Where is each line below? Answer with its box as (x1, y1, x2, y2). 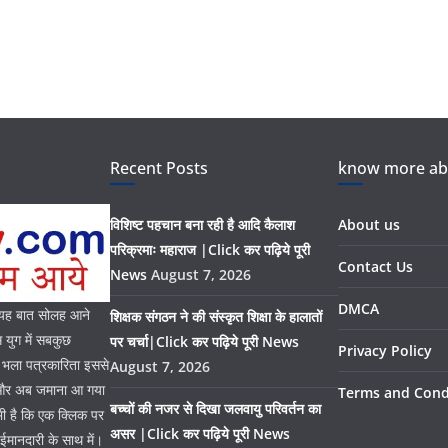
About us (338, 215, 400, 234)
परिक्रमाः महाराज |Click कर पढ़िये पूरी (110, 240, 310, 259)
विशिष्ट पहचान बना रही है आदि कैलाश (110, 215, 295, 234)
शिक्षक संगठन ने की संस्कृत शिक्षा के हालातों (110, 307, 322, 326)
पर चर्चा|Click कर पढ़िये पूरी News (110, 332, 299, 351)
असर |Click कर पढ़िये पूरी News (110, 424, 290, 443)
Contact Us (338, 257, 413, 276)
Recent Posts (110, 157, 208, 179)
